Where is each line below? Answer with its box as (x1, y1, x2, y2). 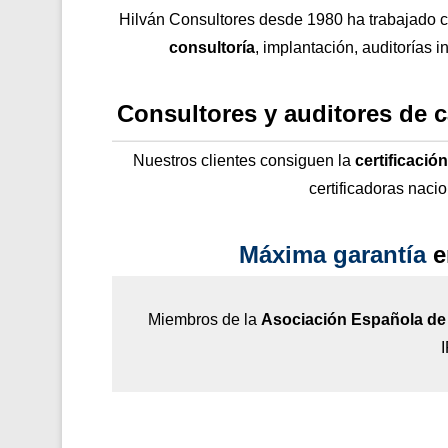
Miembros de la (148, 310, 261, 328)
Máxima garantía (238, 240, 426, 268)
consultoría (169, 38, 255, 56)
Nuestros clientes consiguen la (133, 151, 355, 169)
